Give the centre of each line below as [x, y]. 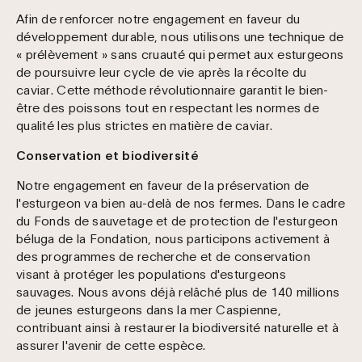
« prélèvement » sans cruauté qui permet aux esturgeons [180, 53]
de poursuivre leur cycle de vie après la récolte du [162, 71]
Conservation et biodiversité [107, 154]
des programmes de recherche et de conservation [163, 255]
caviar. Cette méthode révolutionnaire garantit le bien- [173, 88]
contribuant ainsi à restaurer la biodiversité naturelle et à [177, 326]
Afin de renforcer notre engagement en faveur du [158, 17]
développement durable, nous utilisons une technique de [180, 35]
